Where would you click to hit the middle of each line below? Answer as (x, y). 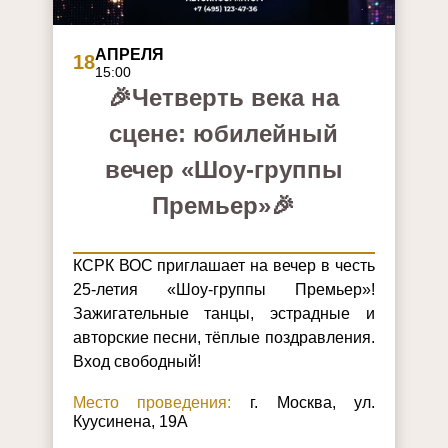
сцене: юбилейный (224, 134)
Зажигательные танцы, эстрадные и (223, 314)
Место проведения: (152, 403)
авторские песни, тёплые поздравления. (223, 338)
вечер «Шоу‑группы (223, 170)
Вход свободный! (136, 362)
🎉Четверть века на (224, 98)
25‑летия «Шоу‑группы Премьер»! (223, 290)
